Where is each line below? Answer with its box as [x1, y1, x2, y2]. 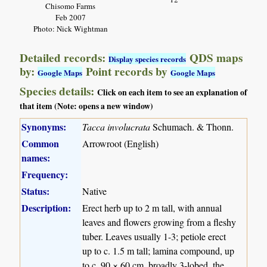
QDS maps [186, 49, 243, 67]
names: [21, 151, 51, 165]
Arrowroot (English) [82, 137, 159, 150]
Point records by [82, 63, 171, 80]
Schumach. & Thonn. [150, 120, 234, 133]
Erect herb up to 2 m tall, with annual [82, 201, 222, 215]
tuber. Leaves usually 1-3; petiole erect [82, 230, 226, 243]
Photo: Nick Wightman [33, 23, 108, 34]
